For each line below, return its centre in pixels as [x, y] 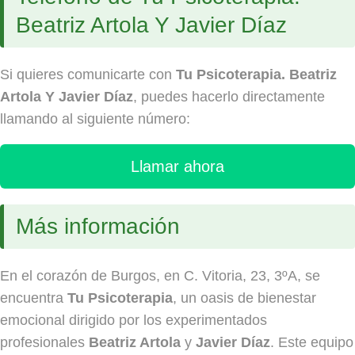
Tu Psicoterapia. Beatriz [256, 75]
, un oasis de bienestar [244, 298]
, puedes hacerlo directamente [229, 97]
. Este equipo [312, 342]
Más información [98, 226]
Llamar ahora [177, 166]
